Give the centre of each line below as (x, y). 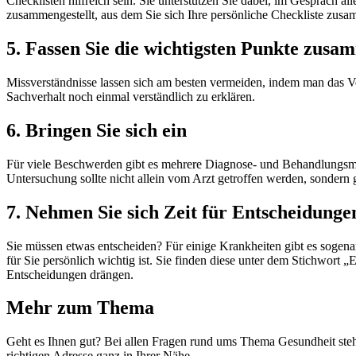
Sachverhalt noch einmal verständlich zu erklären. (132, 96)
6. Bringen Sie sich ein (99, 130)
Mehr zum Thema (80, 308)
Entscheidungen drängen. (70, 274)
